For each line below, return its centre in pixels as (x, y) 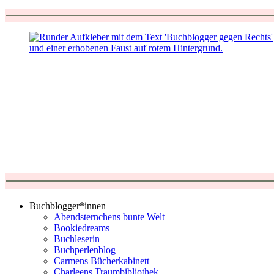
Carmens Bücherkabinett (102, 261)
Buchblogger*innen (68, 206)
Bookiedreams (82, 228)
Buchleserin (77, 239)
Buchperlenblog (85, 250)
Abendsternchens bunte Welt (109, 217)
